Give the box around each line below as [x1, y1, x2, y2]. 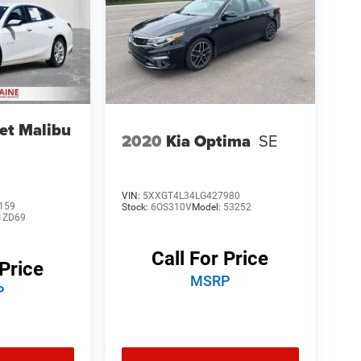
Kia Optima [165, 128, 251, 153]
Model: [191, 201, 223, 213]
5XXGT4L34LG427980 [142, 190, 240, 201]
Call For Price [151, 247, 269, 271]
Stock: [121, 201, 151, 213]
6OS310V [150, 201, 192, 213]
